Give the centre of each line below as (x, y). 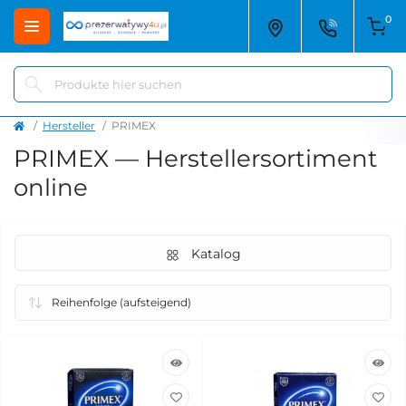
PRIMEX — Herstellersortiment (196, 159)
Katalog (216, 254)
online (51, 188)
